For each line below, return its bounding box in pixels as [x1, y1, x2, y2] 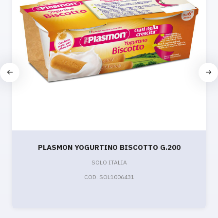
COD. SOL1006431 [84, 173, 134, 181]
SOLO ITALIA [91, 158, 127, 166]
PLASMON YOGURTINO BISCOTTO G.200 [37, 142, 181, 152]
